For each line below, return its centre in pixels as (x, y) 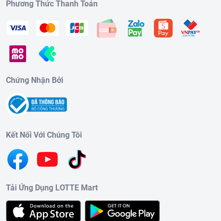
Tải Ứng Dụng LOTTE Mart (52, 187)
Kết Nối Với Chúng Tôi (44, 135)
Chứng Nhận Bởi (35, 80)
